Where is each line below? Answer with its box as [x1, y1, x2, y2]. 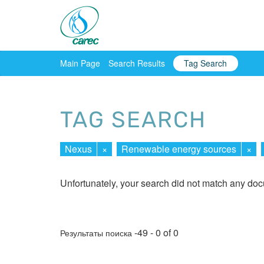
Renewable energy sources [121, 141, 236, 156]
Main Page [60, 57, 100, 69]
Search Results [108, 57, 165, 69]
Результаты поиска [60, 227, 134, 239]
